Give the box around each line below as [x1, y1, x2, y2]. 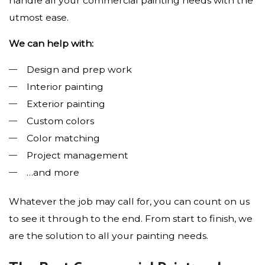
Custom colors [27, 115, 94, 127]
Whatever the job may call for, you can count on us [9, 195, 250, 207]
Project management [27, 149, 128, 161]
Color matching [27, 132, 100, 144]
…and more [27, 166, 79, 178]
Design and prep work [27, 63, 132, 75]
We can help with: [9, 37, 93, 49]
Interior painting [27, 80, 104, 92]
